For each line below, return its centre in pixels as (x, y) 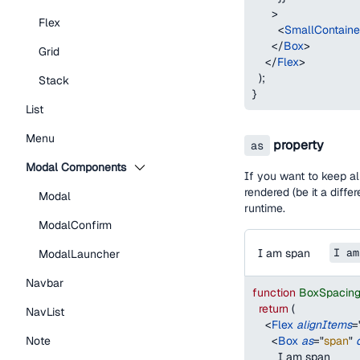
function (274, 293)
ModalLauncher (79, 254)
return (274, 309)
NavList (45, 312)
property (297, 145)
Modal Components (76, 167)
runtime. (265, 208)
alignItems (324, 325)
